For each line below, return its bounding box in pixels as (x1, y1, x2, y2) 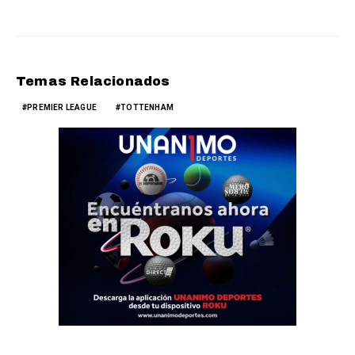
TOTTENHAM (120, 103, 174, 113)
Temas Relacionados (16, 74, 170, 89)
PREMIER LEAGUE (27, 103, 97, 113)
